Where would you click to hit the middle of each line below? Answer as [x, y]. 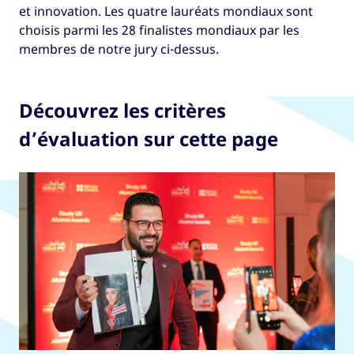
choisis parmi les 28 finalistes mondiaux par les [159, 30]
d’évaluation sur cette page [149, 139]
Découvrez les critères [122, 110]
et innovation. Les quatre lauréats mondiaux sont [166, 11]
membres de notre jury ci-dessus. [119, 49]
